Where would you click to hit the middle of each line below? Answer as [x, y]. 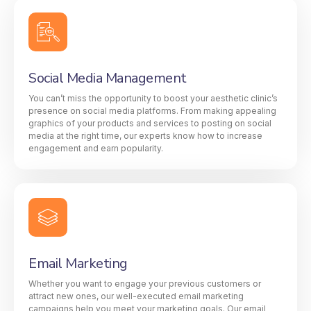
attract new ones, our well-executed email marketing [136, 296]
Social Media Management [108, 78]
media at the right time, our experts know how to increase [145, 136]
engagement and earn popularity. [96, 149]
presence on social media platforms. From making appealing [152, 111]
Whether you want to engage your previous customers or [145, 284]
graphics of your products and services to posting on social [150, 124]
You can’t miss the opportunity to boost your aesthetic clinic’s [153, 99]
